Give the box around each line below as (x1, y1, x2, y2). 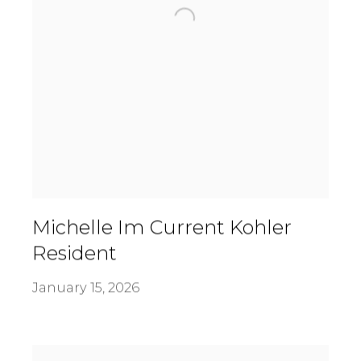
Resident (31, 241, 117, 265)
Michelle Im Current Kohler (31, 215, 292, 239)
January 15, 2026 (31, 279, 139, 296)
